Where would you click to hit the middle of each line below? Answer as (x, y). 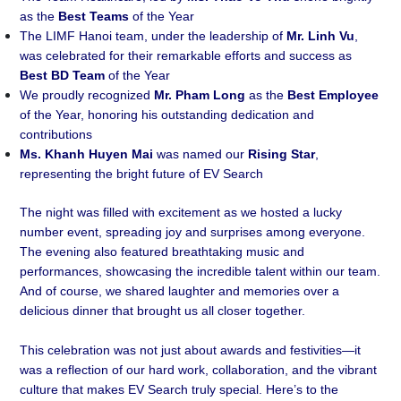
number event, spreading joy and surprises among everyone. (193, 232)
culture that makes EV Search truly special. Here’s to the (179, 389)
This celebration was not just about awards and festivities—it (191, 350)
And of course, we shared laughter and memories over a (180, 291)
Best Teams (94, 16)
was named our (203, 154)
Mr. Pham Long (200, 95)
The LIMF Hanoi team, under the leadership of (154, 36)
